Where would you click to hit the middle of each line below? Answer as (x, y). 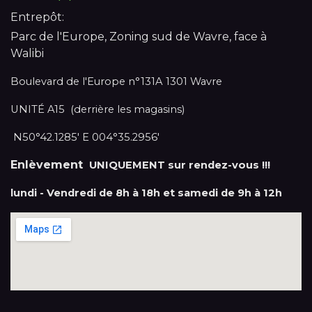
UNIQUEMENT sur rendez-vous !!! (181, 165)
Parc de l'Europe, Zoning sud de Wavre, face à (139, 36)
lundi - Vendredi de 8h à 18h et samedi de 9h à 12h (146, 193)
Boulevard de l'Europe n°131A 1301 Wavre (118, 81)
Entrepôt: (37, 17)
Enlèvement (48, 164)
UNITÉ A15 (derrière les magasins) (99, 109)
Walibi (29, 53)
